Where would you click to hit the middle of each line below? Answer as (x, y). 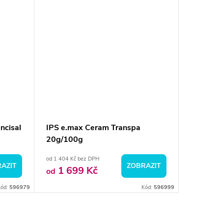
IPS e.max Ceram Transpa (93, 128)
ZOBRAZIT (144, 166)
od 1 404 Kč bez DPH (73, 159)
